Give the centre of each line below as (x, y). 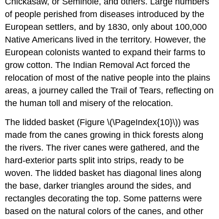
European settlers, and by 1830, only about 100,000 (106, 27)
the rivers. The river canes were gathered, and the (102, 147)
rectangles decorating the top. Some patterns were (104, 198)
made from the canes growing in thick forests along (104, 135)
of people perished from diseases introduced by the (105, 14)
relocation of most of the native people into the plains (108, 77)
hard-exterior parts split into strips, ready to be (95, 160)
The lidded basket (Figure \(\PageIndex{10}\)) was (102, 122)
